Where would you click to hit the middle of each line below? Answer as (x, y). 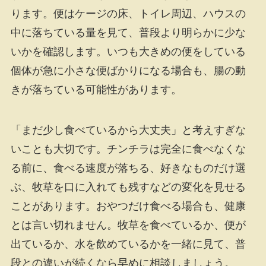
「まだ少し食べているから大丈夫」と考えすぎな (128, 130)
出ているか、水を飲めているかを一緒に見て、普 (128, 244)
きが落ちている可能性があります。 (96, 90)
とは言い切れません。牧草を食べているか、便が (128, 225)
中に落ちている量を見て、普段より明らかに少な (128, 33)
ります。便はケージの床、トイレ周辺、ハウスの (128, 14)
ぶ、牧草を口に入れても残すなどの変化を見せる (128, 187)
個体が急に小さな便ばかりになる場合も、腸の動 (128, 71)
